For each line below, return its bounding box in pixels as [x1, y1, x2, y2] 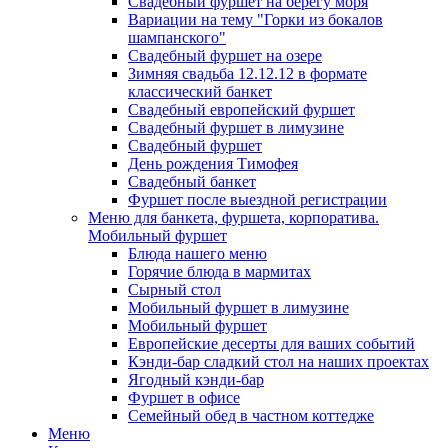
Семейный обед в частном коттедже [128, 406, 374, 424]
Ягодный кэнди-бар [128, 370, 264, 388]
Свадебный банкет [128, 172, 256, 190]
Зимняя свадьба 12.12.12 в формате [128, 64, 367, 82]
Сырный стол [128, 280, 221, 298]
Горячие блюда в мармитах [128, 262, 311, 280]
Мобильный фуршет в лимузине [128, 298, 349, 316]
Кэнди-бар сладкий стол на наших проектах [128, 352, 429, 370]
